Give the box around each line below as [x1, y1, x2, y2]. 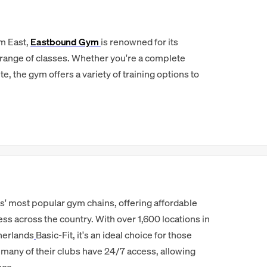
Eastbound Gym [30, 35, 99, 48]
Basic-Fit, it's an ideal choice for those [36, 228, 192, 241]
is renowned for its [100, 35, 178, 48]
